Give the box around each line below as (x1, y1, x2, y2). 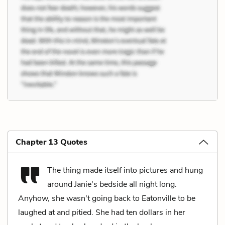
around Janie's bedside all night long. (47, 178, 177, 190)
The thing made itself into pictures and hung (47, 164, 203, 176)
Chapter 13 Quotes (16, 136, 87, 148)
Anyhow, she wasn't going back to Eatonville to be (18, 192, 195, 204)
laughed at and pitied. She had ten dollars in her (18, 206, 185, 218)
